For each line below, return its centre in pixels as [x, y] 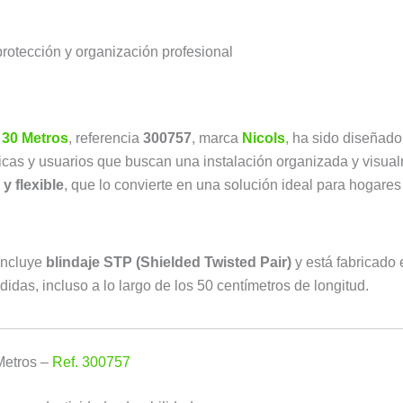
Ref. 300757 [91, 362]
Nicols [264, 139]
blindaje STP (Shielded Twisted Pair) [169, 262]
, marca [217, 139]
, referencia [106, 139]
